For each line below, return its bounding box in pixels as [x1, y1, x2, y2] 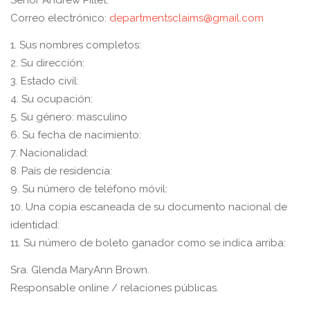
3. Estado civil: [10, 75, 79, 87]
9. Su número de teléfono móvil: [10, 183, 167, 195]
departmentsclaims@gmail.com [109, 12, 264, 24]
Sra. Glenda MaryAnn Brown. [10, 264, 149, 276]
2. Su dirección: [10, 57, 84, 69]
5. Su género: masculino [10, 111, 127, 123]
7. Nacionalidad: [10, 147, 89, 159]
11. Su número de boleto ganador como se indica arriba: [10, 237, 286, 249]
